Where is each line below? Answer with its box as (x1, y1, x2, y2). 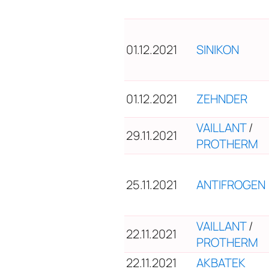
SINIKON (196, 41, 239, 58)
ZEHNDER (196, 90, 247, 107)
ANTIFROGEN (196, 176, 265, 193)
